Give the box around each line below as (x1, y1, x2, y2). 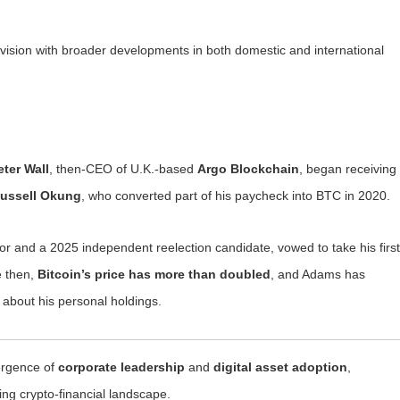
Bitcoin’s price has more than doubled (37, 267, 271, 281)
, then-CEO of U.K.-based (49, 162, 197, 176)
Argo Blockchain (197, 162, 299, 176)
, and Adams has (271, 267, 365, 281)
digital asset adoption (213, 360, 347, 374)
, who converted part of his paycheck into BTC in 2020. (81, 188, 390, 203)
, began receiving (299, 162, 396, 176)
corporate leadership (58, 360, 185, 374)
